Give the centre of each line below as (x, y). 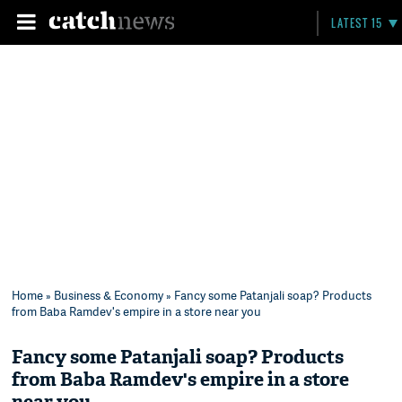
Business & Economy (109, 295)
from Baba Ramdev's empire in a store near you (137, 311)
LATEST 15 (357, 23)
